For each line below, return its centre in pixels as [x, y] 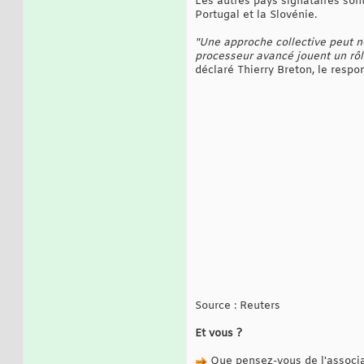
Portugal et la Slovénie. [256, 15]
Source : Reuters [238, 306]
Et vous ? [219, 334]
